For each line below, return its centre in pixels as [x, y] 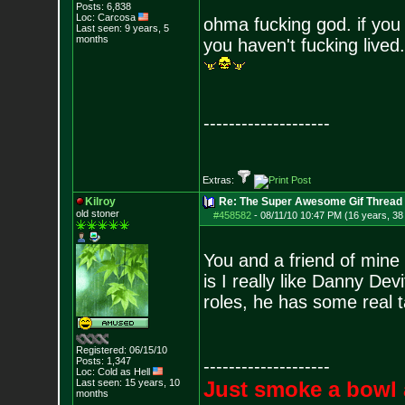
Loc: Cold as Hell [114, 372]
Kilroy [100, 202]
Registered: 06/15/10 [121, 350]
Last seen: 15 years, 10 [127, 382]
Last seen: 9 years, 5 [122, 28]
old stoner [97, 213]
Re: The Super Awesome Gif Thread [310, 202]
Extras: [219, 180]
